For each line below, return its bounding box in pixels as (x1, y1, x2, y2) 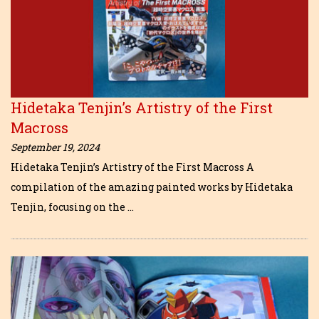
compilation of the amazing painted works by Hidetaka (11, 180, 293, 194)
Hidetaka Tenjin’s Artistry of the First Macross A (11, 160, 253, 174)
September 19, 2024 (11, 140, 100, 155)
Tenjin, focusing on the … (11, 200, 134, 214)
